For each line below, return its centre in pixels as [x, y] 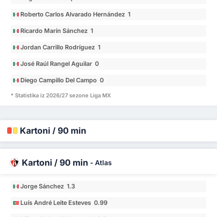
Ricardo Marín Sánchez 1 [57, 31]
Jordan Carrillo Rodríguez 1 [61, 47]
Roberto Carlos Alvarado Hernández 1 [76, 15]
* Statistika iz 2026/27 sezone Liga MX [61, 95]
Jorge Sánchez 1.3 [48, 186]
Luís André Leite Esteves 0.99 [64, 202]
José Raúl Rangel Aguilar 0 [60, 64]
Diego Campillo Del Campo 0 [62, 80]
